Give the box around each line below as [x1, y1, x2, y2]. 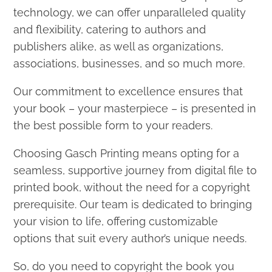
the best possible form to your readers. [13, 118, 213, 132]
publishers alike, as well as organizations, [13, 39, 224, 53]
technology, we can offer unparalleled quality [13, 5, 246, 19]
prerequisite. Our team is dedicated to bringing [13, 197, 253, 211]
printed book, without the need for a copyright [13, 180, 251, 194]
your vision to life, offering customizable [13, 214, 219, 228]
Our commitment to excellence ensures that [13, 84, 243, 98]
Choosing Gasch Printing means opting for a [13, 146, 240, 160]
